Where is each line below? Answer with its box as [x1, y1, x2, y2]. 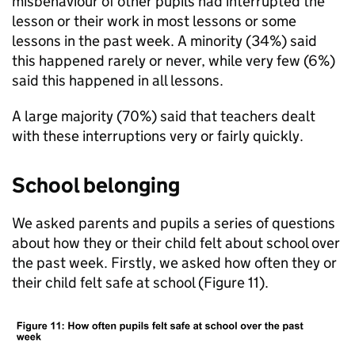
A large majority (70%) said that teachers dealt [12, 107, 315, 125]
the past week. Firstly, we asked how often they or [12, 254, 337, 272]
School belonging [12, 172, 180, 198]
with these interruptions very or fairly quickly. [12, 127, 303, 145]
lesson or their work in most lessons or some [12, 12, 296, 30]
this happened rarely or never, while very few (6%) [12, 52, 335, 70]
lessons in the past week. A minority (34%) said [12, 32, 317, 50]
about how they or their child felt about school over [12, 234, 340, 252]
